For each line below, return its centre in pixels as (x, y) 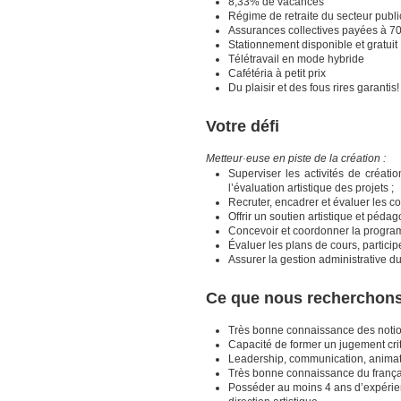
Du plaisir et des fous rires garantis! (314, 87)
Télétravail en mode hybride (296, 59)
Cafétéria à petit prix (277, 73)
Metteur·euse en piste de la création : (296, 158)
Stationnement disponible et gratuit (313, 44)
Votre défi (243, 126)
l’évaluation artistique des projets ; (311, 188)
